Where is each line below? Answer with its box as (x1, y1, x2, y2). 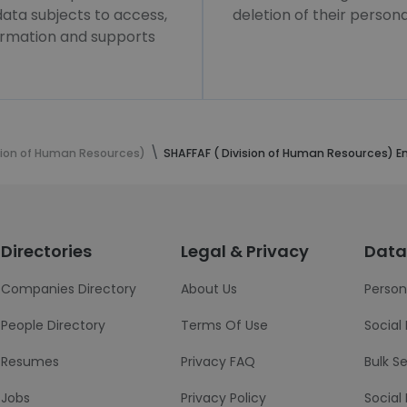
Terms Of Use (180, 316, 268, 334)
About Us (180, 280, 237, 298)
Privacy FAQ (180, 352, 255, 371)
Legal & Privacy (180, 240, 309, 263)
